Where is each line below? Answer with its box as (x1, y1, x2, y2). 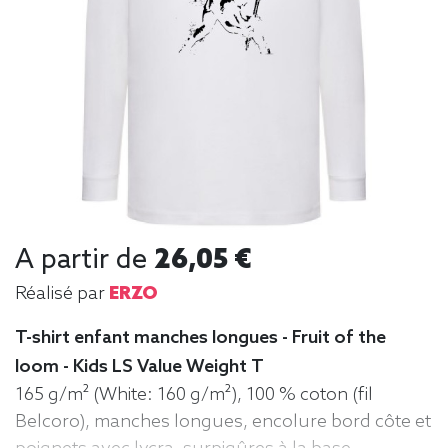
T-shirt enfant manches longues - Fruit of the (15, 326, 386, 349)
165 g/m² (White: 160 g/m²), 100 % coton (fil (15, 383, 373, 406)
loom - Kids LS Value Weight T (15, 355, 264, 378)
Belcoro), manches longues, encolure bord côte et (15, 410, 431, 433)
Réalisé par (15, 282, 109, 305)
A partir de (15, 243, 154, 277)
